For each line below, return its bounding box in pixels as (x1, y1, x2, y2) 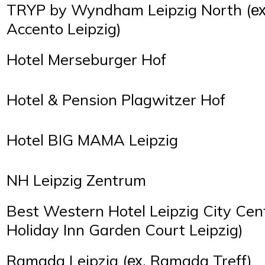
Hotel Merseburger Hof (7, 49, 166, 69)
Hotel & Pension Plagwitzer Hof (7, 89, 225, 109)
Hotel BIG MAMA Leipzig (7, 130, 178, 149)
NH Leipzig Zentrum (7, 170, 146, 189)
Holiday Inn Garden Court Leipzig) (7, 219, 243, 239)
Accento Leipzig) (7, 18, 121, 38)
